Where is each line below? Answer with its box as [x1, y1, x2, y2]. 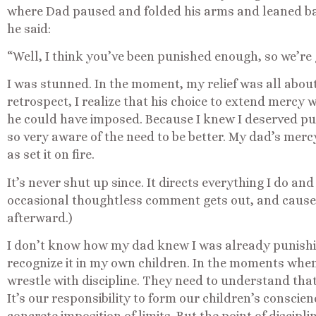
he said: [7, 21, 51, 36]
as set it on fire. [7, 147, 95, 162]
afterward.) [7, 210, 73, 225]
